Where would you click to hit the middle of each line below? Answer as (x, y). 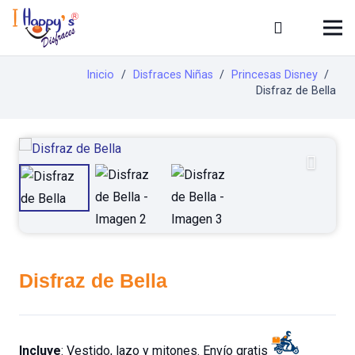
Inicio (101, 75)
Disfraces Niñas (173, 75)
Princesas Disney (274, 75)
